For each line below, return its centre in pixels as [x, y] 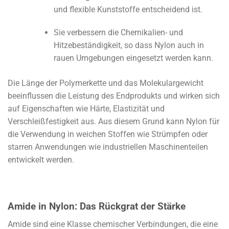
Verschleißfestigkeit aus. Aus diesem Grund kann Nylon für [113, 122]
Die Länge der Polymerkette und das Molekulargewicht [106, 83]
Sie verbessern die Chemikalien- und [118, 33]
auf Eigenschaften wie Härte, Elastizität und [86, 109]
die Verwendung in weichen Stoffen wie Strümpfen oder [108, 134]
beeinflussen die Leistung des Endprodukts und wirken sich [114, 96]
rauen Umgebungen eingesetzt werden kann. [133, 58]
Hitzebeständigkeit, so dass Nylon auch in [129, 45]
